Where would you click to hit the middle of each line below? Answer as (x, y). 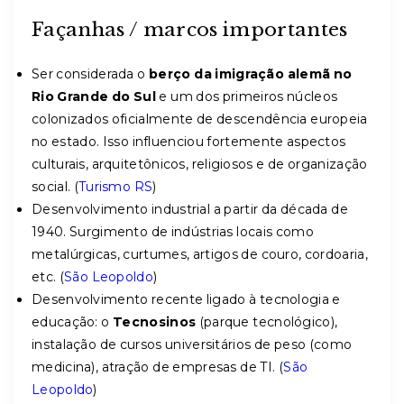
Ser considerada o (91, 74)
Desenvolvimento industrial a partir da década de (190, 209)
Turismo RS (115, 187)
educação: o (73, 322)
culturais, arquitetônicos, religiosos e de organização (200, 164)
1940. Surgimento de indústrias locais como (173, 232)
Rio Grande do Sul (94, 96)
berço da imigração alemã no (251, 74)
